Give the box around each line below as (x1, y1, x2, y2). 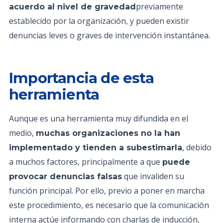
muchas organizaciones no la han (36, 128, 180, 138)
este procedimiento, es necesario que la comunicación (9, 200, 209, 211)
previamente (136, 1, 183, 12)
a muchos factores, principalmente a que (9, 156, 162, 167)
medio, (9, 127, 36, 138)
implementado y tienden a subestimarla (9, 143, 182, 152)
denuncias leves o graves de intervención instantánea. (9, 30, 210, 41)
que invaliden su (122, 171, 184, 182)
